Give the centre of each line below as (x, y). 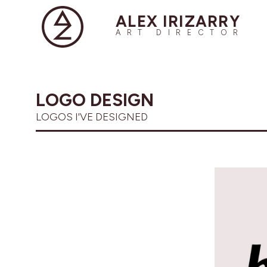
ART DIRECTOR (180, 32)
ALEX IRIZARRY (178, 21)
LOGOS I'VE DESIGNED (92, 117)
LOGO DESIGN (95, 100)
